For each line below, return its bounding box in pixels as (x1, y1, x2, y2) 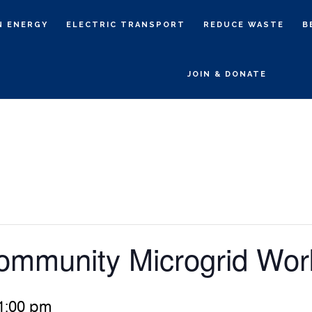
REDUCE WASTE (203, 20, 284, 29)
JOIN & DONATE (187, 70, 267, 79)
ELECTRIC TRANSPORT (65, 20, 185, 29)
